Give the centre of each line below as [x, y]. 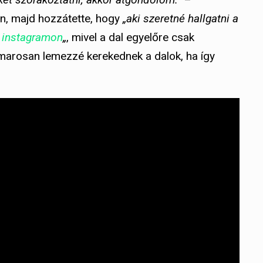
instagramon [32, 37]
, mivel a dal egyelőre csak [130, 37]
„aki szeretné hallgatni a [181, 18]
